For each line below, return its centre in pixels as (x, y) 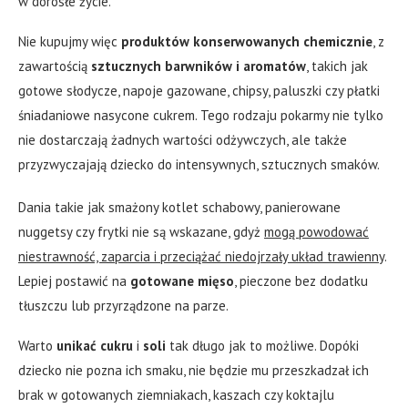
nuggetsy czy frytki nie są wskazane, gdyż (141, 232)
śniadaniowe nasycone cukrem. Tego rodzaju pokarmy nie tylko (201, 116)
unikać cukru (95, 346)
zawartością (55, 66)
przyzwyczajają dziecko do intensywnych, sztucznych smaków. (199, 165)
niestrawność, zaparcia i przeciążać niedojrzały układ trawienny (201, 257)
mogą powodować (316, 232)
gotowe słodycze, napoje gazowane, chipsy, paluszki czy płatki (199, 91)
